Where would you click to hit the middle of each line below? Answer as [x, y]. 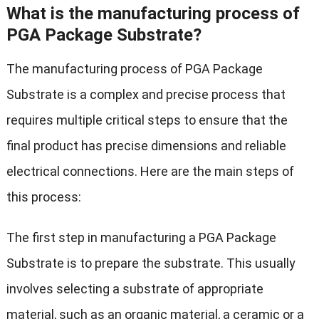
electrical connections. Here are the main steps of [150, 172]
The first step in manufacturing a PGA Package [141, 238]
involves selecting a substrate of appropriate [135, 289]
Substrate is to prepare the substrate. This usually [151, 263]
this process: [43, 197]
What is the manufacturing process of [153, 14]
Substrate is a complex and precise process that [146, 95]
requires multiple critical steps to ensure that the [147, 120]
